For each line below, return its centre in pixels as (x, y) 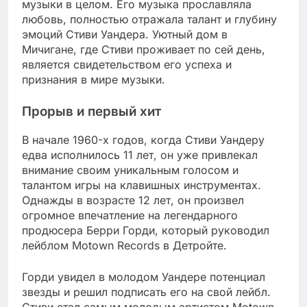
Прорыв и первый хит (91, 112)
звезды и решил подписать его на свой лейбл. (146, 292)
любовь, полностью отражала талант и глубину (149, 20)
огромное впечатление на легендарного (130, 215)
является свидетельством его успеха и (127, 65)
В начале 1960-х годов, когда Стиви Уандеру (143, 139)
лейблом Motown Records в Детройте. (124, 245)
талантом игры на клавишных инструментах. (142, 185)
